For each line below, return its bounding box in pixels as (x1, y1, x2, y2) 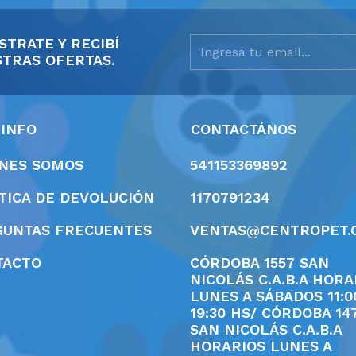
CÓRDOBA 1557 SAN (190, 253, 329, 271)
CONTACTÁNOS (191, 120, 296, 137)
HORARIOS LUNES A (190, 337, 331, 354)
